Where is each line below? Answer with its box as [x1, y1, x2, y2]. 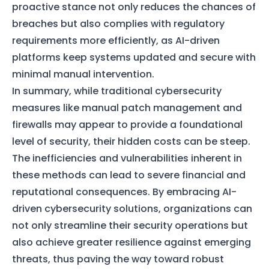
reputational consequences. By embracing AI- [12, 184, 237, 199]
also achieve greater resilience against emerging [12, 235, 251, 249]
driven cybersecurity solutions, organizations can [12, 201, 252, 216]
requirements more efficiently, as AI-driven [12, 33, 220, 47]
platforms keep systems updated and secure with [12, 50, 256, 64]
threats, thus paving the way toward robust [12, 252, 224, 266]
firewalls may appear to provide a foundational [12, 117, 243, 131]
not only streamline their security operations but [12, 218, 248, 232]
